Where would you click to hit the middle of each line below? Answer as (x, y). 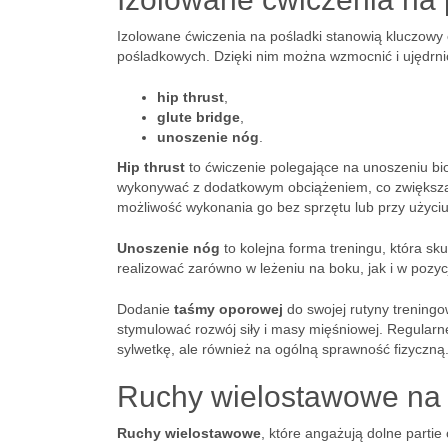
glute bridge (198, 117)
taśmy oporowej (228, 309)
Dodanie (145, 309)
